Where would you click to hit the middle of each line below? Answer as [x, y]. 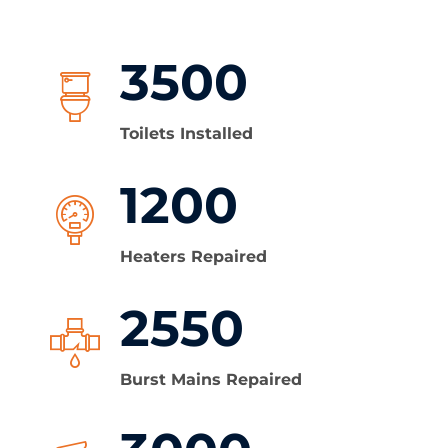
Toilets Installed [186, 133]
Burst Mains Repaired [211, 379]
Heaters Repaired [193, 256]
